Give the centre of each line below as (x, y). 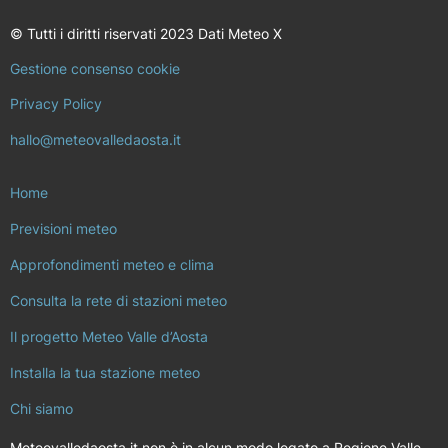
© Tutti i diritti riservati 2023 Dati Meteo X (146, 33)
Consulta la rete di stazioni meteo (118, 301)
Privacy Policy (56, 104)
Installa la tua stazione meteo (105, 373)
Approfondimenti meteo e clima (112, 265)
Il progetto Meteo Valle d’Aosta (109, 337)
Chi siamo (41, 409)
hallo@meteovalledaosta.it (95, 139)
